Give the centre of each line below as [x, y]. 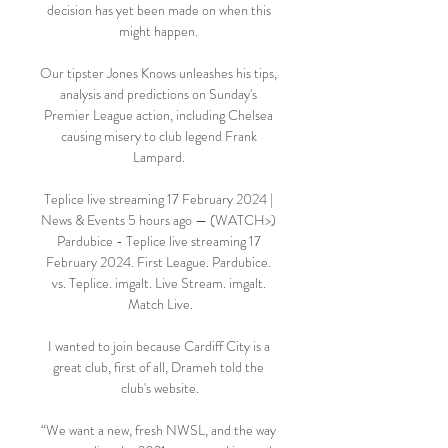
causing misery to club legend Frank [158, 136]
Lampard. [160, 157]
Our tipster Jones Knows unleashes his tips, [158, 73]
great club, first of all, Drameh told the [158, 367]
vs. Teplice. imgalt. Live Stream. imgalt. [158, 283]
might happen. [160, 31]
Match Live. [160, 304]
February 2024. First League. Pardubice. [158, 262]
